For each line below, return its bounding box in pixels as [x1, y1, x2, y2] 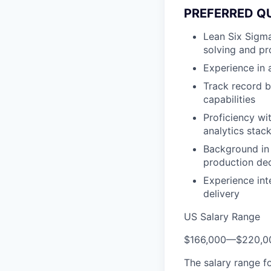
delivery [203, 188, 240, 200]
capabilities [203, 93, 255, 106]
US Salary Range [184, 211, 260, 223]
